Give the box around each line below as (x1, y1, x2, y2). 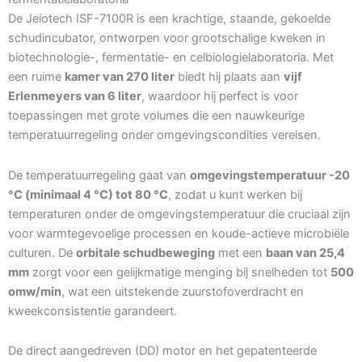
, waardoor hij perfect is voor (141, 89, 298, 104)
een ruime (8, 69, 65, 85)
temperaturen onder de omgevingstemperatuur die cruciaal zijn (8, 206, 351, 221)
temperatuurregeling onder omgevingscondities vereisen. (8, 128, 321, 143)
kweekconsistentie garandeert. (8, 303, 177, 318)
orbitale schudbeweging (76, 245, 215, 260)
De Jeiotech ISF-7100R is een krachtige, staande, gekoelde (8, 11, 330, 27)
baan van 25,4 (266, 245, 345, 260)
